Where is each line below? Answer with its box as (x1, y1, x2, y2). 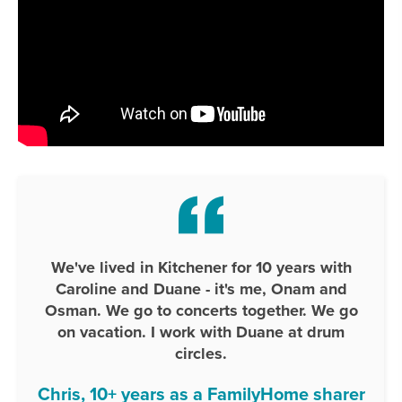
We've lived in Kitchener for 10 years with (50, 258, 352, 277)
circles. (175, 344, 227, 363)
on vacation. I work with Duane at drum (57, 322, 345, 342)
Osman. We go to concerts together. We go (44, 301, 358, 320)
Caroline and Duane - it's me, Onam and (55, 279, 347, 299)
